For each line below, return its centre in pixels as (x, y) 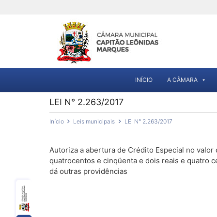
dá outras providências (88, 171)
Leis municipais (94, 121)
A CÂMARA (182, 80)
